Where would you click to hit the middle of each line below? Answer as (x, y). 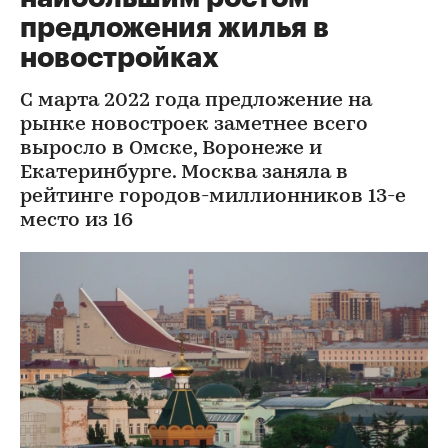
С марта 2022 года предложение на (196, 101)
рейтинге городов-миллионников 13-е (213, 197)
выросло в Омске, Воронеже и (171, 149)
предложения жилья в (174, 28)
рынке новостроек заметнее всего (194, 125)
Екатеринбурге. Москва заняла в (184, 173)
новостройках (119, 58)
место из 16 (76, 221)
